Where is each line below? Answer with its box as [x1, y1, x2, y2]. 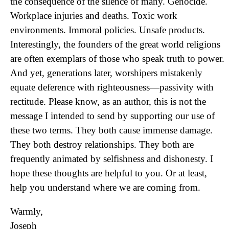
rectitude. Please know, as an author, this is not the [10, 96, 206, 107]
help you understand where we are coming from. [10, 182, 200, 193]
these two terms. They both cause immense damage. [10, 125, 213, 135]
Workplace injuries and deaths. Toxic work [10, 10, 177, 21]
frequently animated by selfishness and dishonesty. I [10, 153, 213, 164]
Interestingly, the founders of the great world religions [10, 39, 220, 50]
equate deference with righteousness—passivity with [10, 82, 214, 93]
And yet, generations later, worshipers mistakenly [10, 67, 202, 78]
